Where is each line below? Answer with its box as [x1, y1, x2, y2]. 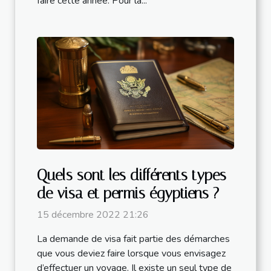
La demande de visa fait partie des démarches [37, 232, 230, 246]
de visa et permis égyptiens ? [37, 184, 219, 203]
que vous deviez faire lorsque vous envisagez [37, 247, 226, 261]
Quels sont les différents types [37, 166, 226, 184]
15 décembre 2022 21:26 [37, 208, 149, 222]
